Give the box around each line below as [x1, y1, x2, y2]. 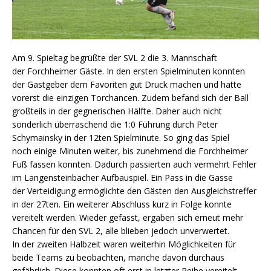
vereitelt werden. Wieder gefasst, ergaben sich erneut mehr [12, 212, 243, 224]
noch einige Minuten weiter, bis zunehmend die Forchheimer [12, 145, 248, 157]
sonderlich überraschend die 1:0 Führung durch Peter [12, 119, 218, 131]
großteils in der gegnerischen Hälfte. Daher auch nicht [12, 105, 222, 117]
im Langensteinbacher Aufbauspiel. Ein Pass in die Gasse [12, 172, 233, 184]
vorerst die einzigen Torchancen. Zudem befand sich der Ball [12, 92, 249, 104]
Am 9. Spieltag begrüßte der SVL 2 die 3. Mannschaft [12, 52, 217, 64]
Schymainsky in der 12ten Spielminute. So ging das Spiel [12, 132, 229, 144]
